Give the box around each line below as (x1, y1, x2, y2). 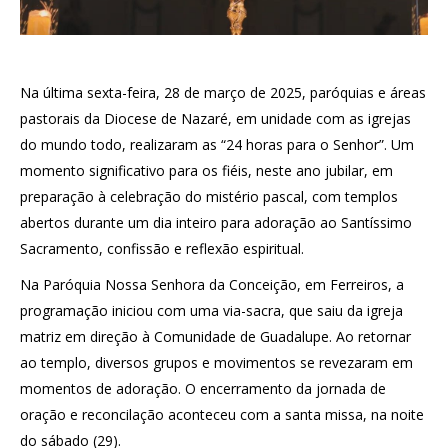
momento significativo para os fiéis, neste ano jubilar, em (20, 160, 393, 180)
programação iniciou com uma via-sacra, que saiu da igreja (20, 300, 403, 320)
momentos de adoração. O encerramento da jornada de (20, 378, 386, 398)
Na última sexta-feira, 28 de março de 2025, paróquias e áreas (20, 82, 426, 102)
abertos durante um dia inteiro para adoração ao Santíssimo (20, 212, 412, 232)
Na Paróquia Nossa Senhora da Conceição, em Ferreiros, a (20, 274, 404, 294)
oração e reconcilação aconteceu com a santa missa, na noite (20, 404, 424, 424)
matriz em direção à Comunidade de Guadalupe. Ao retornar (20, 326, 411, 346)
